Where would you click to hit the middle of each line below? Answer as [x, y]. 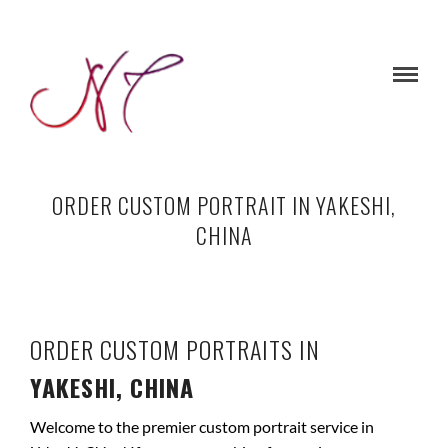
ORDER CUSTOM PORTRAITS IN [175, 349]
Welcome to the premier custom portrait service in [202, 426]
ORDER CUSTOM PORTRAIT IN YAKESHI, [224, 205]
